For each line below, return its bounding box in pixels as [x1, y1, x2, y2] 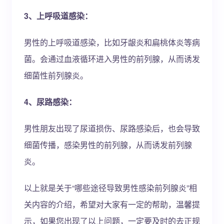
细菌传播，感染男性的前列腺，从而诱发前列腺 [24, 139, 192, 150]
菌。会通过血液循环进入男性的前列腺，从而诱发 [24, 53, 200, 64]
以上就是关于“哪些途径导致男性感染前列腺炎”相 [24, 182, 197, 193]
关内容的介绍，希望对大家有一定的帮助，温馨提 [24, 198, 200, 210]
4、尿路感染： [24, 96, 76, 107]
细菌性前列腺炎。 [24, 69, 88, 81]
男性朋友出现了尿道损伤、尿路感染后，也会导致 [24, 122, 200, 134]
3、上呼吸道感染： [24, 10, 92, 21]
